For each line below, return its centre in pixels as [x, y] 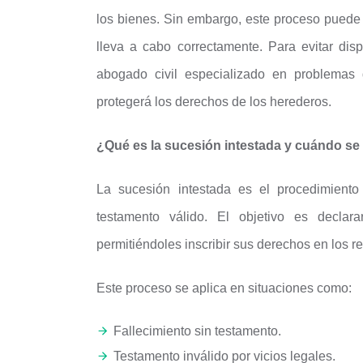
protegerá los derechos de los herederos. [214, 102]
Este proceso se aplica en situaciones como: [224, 288]
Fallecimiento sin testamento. [197, 331]
